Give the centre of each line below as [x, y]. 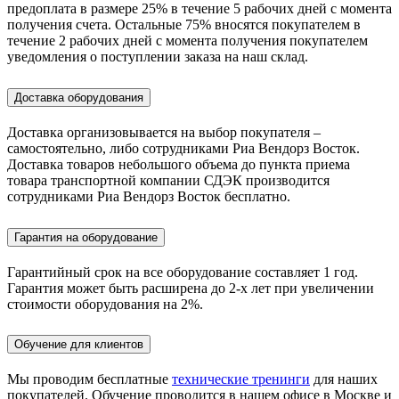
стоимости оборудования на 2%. [105, 304]
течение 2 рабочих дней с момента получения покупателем [187, 40]
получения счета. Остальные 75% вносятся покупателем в [184, 24]
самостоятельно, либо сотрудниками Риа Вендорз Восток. [183, 148]
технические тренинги [241, 379]
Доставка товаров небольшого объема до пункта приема [179, 164]
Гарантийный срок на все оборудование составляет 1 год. [183, 272]
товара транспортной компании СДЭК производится [168, 180]
